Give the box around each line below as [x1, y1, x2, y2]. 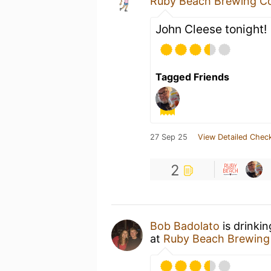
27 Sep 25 [150, 132, 188, 142]
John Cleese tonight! [155, 21, 267, 36]
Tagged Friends [155, 70, 229, 83]
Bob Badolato [150, 219, 220, 232]
